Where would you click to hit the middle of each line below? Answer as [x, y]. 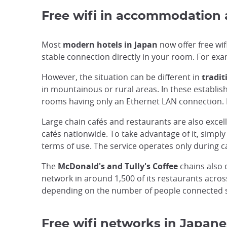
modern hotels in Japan [110, 45]
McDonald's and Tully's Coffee [118, 166]
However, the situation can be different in [122, 77]
